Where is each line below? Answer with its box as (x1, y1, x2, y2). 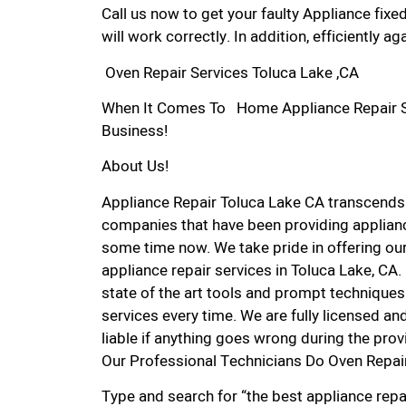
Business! (101, 120, 168, 143)
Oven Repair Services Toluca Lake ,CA (101, 61, 359, 84)
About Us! (101, 155, 169, 179)
